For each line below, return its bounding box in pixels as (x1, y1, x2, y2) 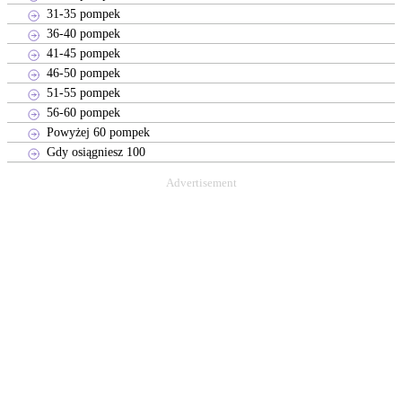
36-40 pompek (46, 25, 120, 40)
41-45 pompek (46, 45, 120, 60)
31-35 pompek (46, 5, 120, 21)
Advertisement (165, 176, 237, 189)
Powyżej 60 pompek (46, 124, 150, 139)
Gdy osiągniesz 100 (46, 144, 145, 159)
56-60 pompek (46, 104, 120, 119)
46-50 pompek (46, 65, 120, 80)
